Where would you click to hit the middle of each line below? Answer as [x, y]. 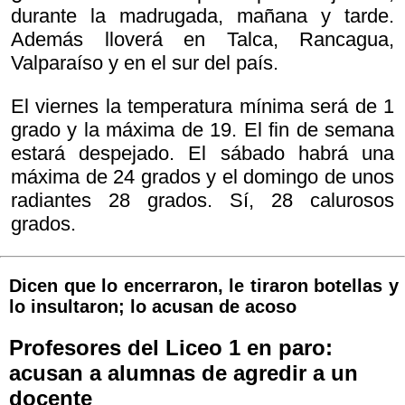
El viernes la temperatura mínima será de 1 [202, 107]
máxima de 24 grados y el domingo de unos [202, 177]
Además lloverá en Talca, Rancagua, [202, 40]
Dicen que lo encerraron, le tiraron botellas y [204, 286]
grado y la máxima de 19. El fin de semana [202, 130]
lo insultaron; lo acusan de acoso [153, 307]
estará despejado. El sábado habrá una [202, 154]
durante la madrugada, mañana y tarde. [202, 16]
